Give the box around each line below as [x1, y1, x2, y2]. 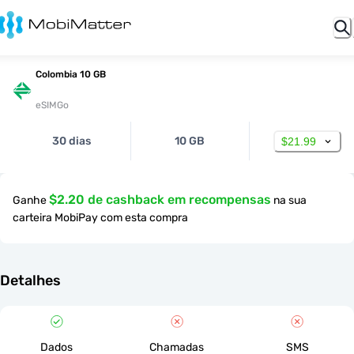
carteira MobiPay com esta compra [13, 211, 188, 224]
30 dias [52, 134, 92, 148]
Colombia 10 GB [36, 69, 106, 80]
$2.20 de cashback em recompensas [49, 192, 271, 207]
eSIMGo [36, 100, 69, 111]
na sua [273, 194, 307, 207]
